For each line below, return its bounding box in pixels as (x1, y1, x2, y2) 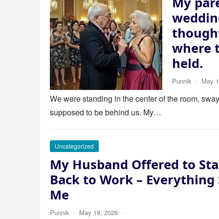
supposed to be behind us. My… (50, 107, 161, 118)
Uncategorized (55, 142, 94, 150)
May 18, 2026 (79, 208, 118, 217)
